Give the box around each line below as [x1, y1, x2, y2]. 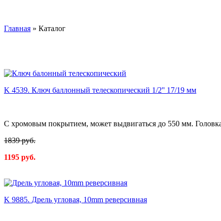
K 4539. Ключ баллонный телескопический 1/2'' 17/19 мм [4, 86, 196, 95]
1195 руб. [4, 153, 36, 162]
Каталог [37, 24, 66, 33]
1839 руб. [4, 136, 36, 145]
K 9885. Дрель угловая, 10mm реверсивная [4, 195, 147, 204]
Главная [4, 24, 31, 33]
